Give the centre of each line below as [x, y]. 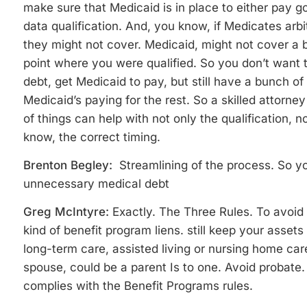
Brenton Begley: [70, 165]
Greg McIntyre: [68, 212]
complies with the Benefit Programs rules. [138, 286]
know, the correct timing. [92, 137]
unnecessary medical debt [96, 184]
